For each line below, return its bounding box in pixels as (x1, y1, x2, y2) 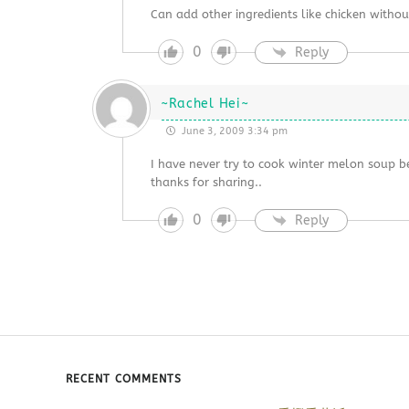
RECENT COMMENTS (66, 372, 182, 385)
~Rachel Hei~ (160, 96, 249, 111)
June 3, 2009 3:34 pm (178, 125, 288, 137)
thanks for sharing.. (150, 175, 262, 189)
